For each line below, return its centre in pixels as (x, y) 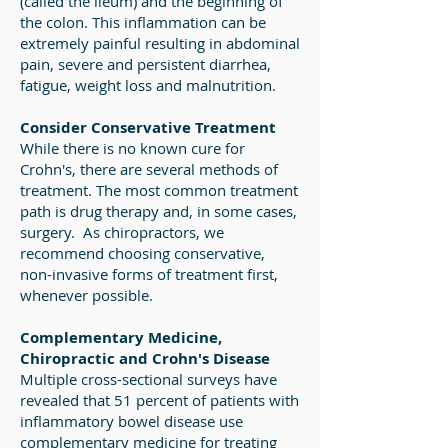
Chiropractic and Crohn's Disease (145, 358)
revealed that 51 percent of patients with (159, 400)
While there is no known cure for (132, 148)
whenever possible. (88, 295)
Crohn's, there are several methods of (149, 169)
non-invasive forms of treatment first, (149, 274)
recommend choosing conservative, (142, 253)
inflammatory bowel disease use (131, 421)
